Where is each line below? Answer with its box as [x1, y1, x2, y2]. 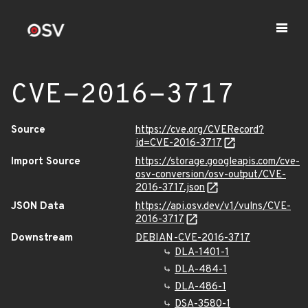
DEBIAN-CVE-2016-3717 [135, 232, 250, 245]
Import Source [11, 155, 80, 168]
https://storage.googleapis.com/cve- [135, 155, 300, 168]
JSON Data [11, 200, 65, 213]
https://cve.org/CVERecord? [135, 124, 264, 137]
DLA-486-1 [175, 280, 226, 294]
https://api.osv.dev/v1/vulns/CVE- [135, 200, 291, 213]
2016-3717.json [135, 181, 205, 195]
